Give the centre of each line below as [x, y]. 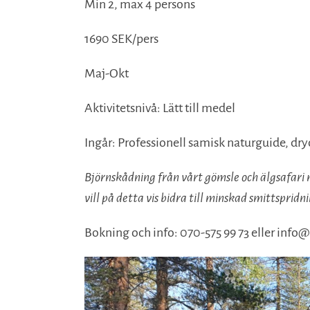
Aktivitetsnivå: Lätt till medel [160, 108]
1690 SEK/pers [121, 39]
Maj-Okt [107, 73]
